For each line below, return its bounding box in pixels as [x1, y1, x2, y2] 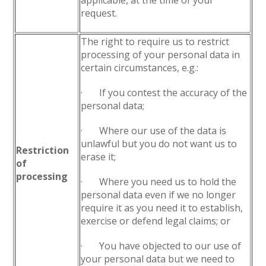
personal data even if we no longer [81, 188, 236, 201]
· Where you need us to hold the [81, 175, 237, 188]
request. [81, 7, 118, 20]
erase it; [81, 150, 116, 163]
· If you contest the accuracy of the [81, 86, 248, 99]
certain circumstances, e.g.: [81, 61, 199, 74]
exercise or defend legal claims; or [81, 214, 231, 227]
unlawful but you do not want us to [81, 137, 237, 150]
